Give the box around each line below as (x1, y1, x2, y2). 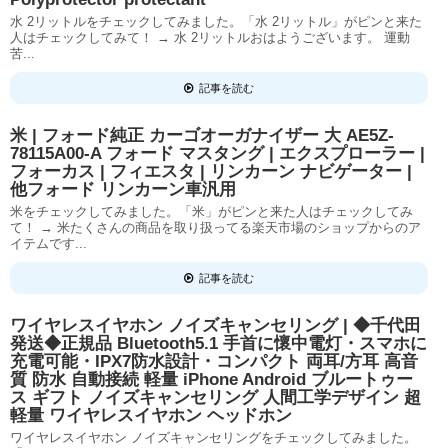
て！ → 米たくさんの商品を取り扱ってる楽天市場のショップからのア (10, 220, 421, 235)
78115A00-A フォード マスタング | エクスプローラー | (10, 144, 425, 163)
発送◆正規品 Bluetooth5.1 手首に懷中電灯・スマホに (10, 334, 427, 353)
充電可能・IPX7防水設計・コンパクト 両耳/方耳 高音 (10, 352, 418, 371)
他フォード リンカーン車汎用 (10, 180, 236, 199)
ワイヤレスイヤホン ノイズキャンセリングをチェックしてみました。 (10, 430, 417, 445)
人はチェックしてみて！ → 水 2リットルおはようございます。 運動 (10, 30, 410, 45)
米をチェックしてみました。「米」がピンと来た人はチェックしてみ (10, 204, 413, 219)
